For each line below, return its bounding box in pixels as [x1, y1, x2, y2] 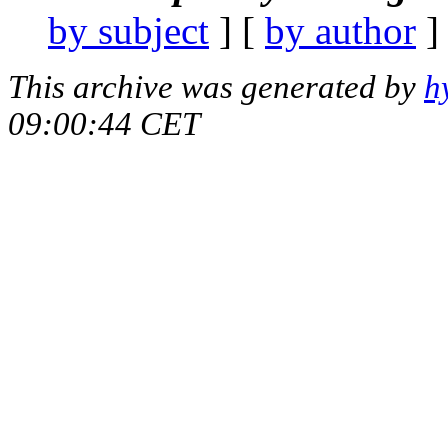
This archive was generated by [8, 68, 424, 105]
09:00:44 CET [8, 105, 200, 142]
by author [265, 8, 416, 52]
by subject [48, 8, 209, 52]
